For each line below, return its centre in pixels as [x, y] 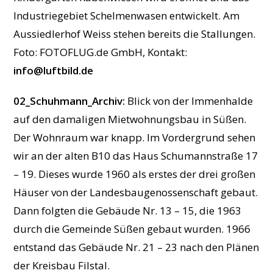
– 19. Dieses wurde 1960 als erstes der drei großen [135, 174]
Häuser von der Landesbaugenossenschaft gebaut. [136, 193]
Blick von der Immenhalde [189, 101]
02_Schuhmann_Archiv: [69, 101]
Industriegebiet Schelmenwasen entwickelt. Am [127, 16]
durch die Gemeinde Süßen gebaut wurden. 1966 [132, 229]
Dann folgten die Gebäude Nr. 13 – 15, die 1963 [128, 211]
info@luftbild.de [54, 71]
